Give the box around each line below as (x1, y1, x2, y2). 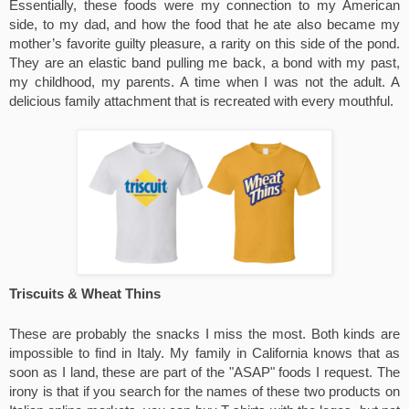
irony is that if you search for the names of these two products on (9, 384, 400, 399)
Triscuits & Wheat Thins (9, 287, 161, 301)
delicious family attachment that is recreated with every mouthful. (9, 94, 397, 109)
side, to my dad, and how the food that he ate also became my (9, 17, 400, 32)
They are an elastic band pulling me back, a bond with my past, (9, 56, 400, 70)
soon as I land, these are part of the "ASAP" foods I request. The (9, 365, 400, 380)
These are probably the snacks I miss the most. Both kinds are (9, 327, 400, 341)
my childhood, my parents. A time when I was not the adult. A (9, 75, 400, 89)
